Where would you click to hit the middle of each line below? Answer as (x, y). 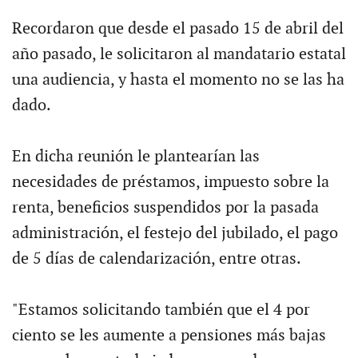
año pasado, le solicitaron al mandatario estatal (179, 54)
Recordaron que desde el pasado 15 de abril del (177, 29)
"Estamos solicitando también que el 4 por (161, 310)
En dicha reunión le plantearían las (135, 157)
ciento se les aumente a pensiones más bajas (169, 336)
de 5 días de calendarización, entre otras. (156, 259)
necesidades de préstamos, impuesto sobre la (170, 182)
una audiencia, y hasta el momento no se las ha (178, 80)
